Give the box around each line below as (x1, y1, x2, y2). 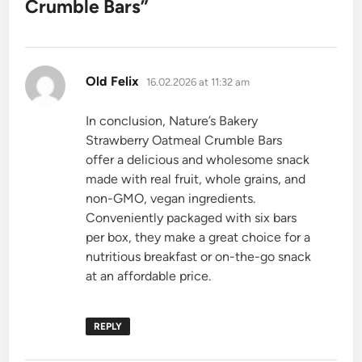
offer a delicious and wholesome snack (86, 151, 310, 167)
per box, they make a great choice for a (86, 229, 311, 245)
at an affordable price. (86, 267, 212, 284)
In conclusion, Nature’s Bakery (86, 112, 259, 128)
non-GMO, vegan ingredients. (86, 190, 256, 206)
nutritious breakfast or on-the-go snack (86, 248, 312, 264)
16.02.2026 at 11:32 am (146, 75, 250, 88)
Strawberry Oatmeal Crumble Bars (86, 132, 283, 148)
